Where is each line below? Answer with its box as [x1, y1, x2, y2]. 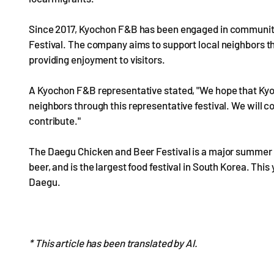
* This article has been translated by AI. [29, 237, 198, 249]
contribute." [29, 114, 81, 127]
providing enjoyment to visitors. [29, 53, 165, 65]
